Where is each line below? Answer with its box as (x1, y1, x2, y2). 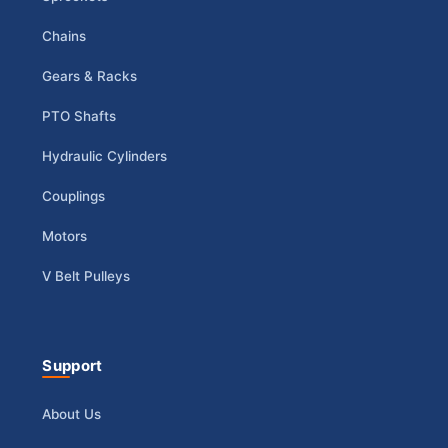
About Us (42, 406, 102, 423)
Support (42, 356, 103, 376)
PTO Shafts (42, 108, 117, 125)
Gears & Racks (42, 68, 138, 85)
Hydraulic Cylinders (42, 148, 168, 165)
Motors (42, 228, 88, 245)
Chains (42, 28, 87, 45)
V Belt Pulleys (42, 268, 131, 285)
